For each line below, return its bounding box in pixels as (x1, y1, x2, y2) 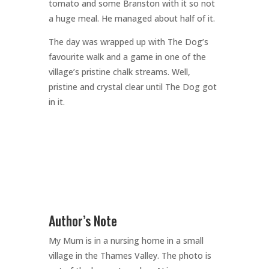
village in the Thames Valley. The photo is (48, 250, 211, 262)
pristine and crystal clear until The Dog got (48, 81, 217, 93)
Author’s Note (48, 211, 117, 231)
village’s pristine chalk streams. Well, (48, 66, 190, 78)
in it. (48, 96, 65, 108)
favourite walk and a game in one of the (48, 51, 206, 63)
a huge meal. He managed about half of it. (48, 13, 215, 25)
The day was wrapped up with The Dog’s (48, 36, 208, 48)
